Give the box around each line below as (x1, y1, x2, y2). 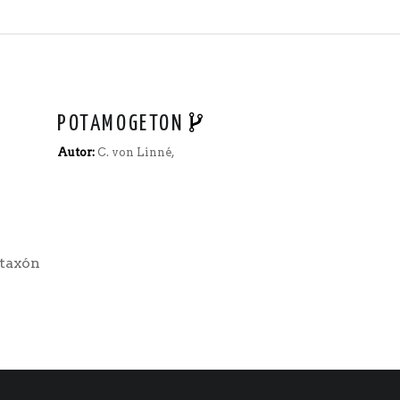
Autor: (57, 146, 97, 160)
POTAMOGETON (57, 113, 184, 136)
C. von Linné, (97, 146, 175, 160)
